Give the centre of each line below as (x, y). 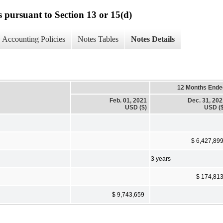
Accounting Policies (34, 39)
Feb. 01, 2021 (128, 100)
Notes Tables (98, 39)
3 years (161, 159)
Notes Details (153, 39)
